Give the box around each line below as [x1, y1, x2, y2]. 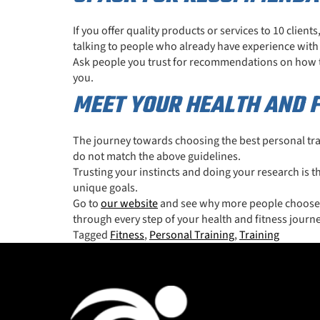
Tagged [73, 226, 110, 243]
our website [101, 195, 158, 211]
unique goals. [73, 179, 138, 196]
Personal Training [149, 226, 234, 243]
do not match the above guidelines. [73, 148, 241, 164]
